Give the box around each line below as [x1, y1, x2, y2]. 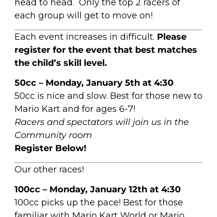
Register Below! [15, 143, 86, 154]
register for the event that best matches [15, 44, 197, 55]
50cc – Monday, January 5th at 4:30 [15, 77, 173, 89]
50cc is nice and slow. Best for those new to [15, 91, 202, 102]
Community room [15, 130, 92, 141]
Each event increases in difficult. [15, 31, 157, 42]
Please [157, 31, 186, 42]
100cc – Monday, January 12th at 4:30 [15, 184, 181, 195]
